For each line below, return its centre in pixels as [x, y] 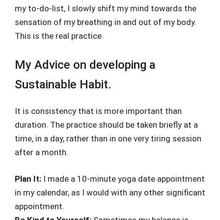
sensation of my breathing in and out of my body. [106, 22]
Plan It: [29, 179]
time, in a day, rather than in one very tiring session [108, 138]
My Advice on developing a [85, 65]
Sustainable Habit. [63, 84]
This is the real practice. [59, 36]
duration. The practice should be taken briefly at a [106, 125]
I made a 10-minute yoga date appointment [124, 179]
